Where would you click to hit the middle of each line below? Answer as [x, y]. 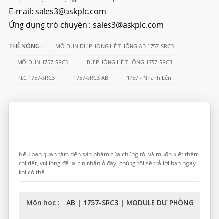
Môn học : [44, 203]
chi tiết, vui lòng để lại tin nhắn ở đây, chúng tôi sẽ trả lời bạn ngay [107, 163]
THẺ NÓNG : [26, 47]
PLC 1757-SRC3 [36, 77]
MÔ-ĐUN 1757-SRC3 [42, 62]
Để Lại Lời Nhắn [67, 123]
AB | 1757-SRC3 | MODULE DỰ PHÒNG [130, 203]
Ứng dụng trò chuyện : [51, 25]
